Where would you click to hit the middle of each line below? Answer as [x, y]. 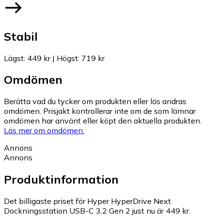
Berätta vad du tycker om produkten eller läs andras [95, 101]
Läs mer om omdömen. [44, 131]
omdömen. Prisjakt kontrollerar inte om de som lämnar [100, 111]
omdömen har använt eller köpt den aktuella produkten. [103, 121]
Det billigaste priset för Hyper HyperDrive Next [87, 201]
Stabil [21, 36]
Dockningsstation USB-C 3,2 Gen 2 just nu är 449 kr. [97, 211]
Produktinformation [61, 179]
